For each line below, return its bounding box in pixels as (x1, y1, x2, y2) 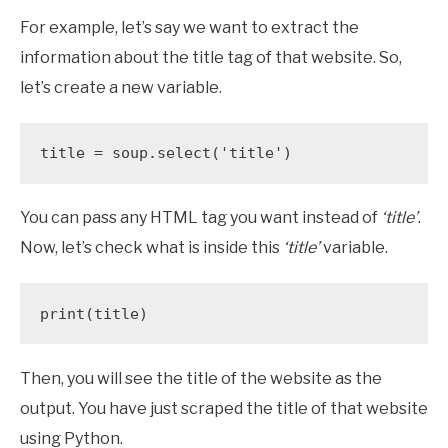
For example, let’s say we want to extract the (20, 17, 359, 37)
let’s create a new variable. (20, 77, 222, 97)
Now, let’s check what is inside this (20, 238, 283, 258)
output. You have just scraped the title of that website (20, 398, 428, 418)
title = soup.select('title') (39, 144, 292, 163)
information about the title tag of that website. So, (20, 47, 402, 67)
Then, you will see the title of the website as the (20, 368, 382, 388)
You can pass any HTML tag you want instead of (20, 208, 381, 228)
